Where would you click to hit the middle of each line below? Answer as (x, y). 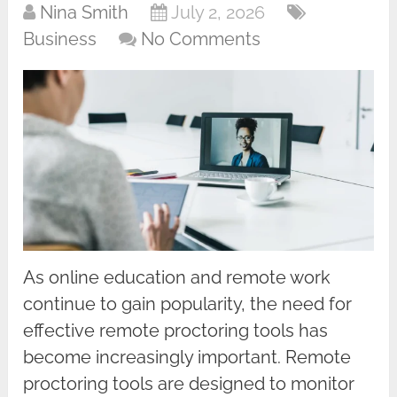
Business (60, 39)
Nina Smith (85, 13)
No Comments (201, 39)
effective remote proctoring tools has (176, 331)
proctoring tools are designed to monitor (189, 384)
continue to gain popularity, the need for (188, 304)
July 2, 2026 (218, 13)
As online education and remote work (177, 278)
